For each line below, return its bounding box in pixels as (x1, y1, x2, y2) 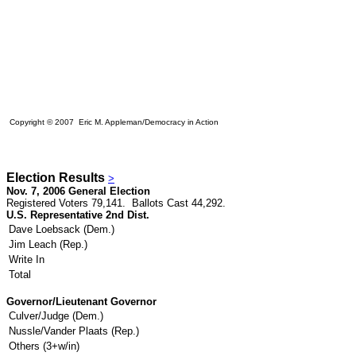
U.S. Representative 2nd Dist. (6, 209, 149, 221)
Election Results (6, 171, 108, 184)
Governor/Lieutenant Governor (6, 296, 157, 308)
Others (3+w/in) (9, 340, 79, 352)
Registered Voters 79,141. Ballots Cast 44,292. (6, 197, 226, 209)
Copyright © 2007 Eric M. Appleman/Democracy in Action (10, 118, 219, 126)
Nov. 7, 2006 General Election (6, 185, 150, 197)
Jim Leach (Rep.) (9, 238, 91, 250)
